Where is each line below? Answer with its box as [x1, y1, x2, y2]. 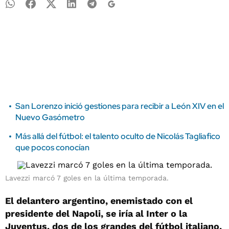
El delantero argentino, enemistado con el [5, 195, 193, 206]
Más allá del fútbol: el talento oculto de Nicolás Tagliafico [15, 131, 220, 142]
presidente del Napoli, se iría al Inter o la [5, 208, 187, 219]
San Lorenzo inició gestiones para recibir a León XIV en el [15, 101, 224, 111]
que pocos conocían [15, 142, 89, 153]
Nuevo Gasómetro [15, 112, 85, 123]
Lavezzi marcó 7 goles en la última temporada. [5, 174, 169, 182]
